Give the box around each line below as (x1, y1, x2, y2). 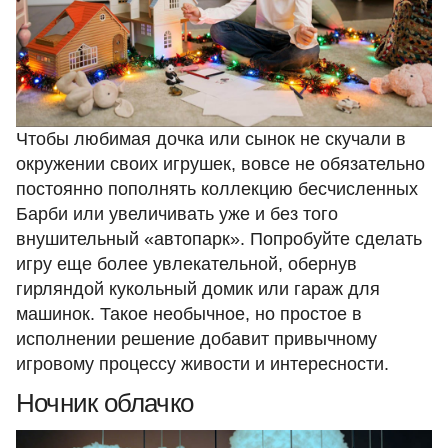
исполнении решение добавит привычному (16, 329, 377, 349)
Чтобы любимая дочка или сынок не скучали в (16, 129, 406, 149)
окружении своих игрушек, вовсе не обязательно (16, 154, 425, 174)
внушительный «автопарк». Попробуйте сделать (16, 229, 422, 249)
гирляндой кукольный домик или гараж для (16, 279, 380, 299)
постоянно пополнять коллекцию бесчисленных (16, 179, 418, 199)
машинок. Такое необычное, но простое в (16, 304, 362, 324)
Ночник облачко (16, 388, 194, 418)
